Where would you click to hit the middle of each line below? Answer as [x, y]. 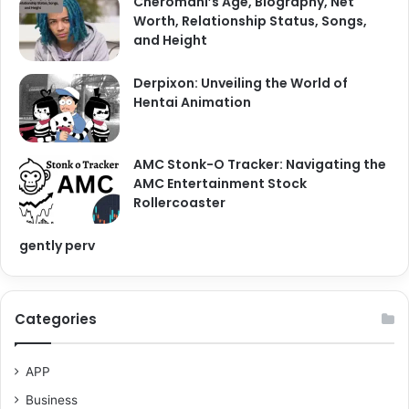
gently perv [57, 246]
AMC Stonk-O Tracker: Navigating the [260, 165]
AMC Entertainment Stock [220, 184]
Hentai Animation [192, 103]
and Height [170, 41]
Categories [56, 320]
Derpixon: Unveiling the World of [241, 84]
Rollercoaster [179, 203]
